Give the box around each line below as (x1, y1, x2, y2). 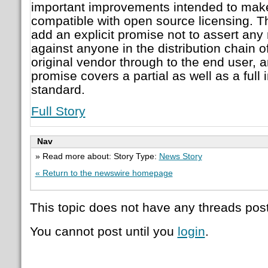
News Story (159, 151, 202, 161)
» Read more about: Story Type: (35, 151, 159, 161)
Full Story (31, 104, 86, 118)
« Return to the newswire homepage (35, 168, 173, 178)
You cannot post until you (29, 224, 178, 239)
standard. (31, 82, 85, 96)
